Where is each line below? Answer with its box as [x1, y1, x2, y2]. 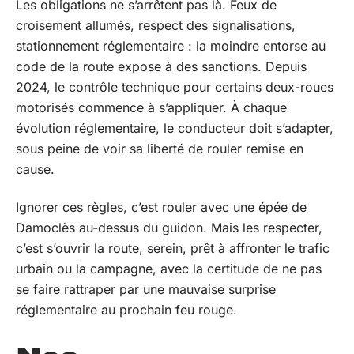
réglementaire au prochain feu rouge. [16, 302, 237, 318]
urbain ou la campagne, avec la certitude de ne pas [16, 261, 322, 277]
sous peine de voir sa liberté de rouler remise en [16, 140, 303, 156]
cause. [16, 160, 55, 177]
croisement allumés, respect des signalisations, [16, 17, 296, 33]
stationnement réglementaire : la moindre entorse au [16, 37, 326, 54]
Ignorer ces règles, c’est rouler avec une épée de [16, 199, 307, 215]
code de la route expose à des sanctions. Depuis [16, 58, 307, 74]
